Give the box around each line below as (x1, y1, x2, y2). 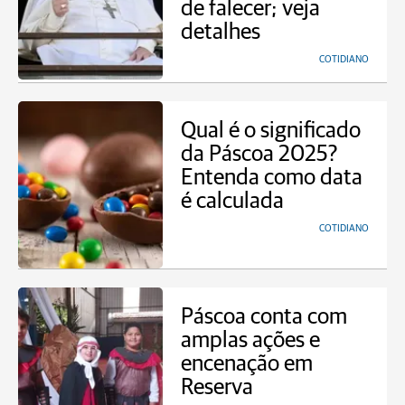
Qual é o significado (181, 119, 361, 142)
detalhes (181, 21, 260, 43)
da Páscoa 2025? (181, 143, 337, 165)
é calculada (181, 190, 284, 212)
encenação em (181, 353, 313, 375)
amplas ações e (181, 329, 320, 352)
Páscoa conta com (181, 306, 347, 328)
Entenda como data (181, 166, 363, 189)
